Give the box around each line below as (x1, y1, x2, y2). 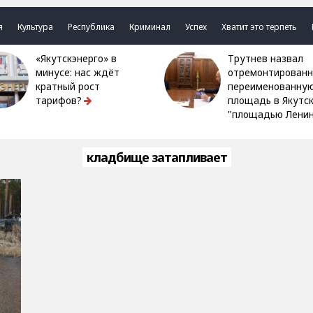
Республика (68, 21, 115, 33)
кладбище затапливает (86, 149, 227, 166)
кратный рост (36, 80, 101, 93)
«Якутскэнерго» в (36, 52, 47, 65)
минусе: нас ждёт (36, 66, 120, 79)
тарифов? (36, 94, 82, 107)
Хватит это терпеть (221, 21, 298, 33)
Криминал (129, 21, 171, 33)
